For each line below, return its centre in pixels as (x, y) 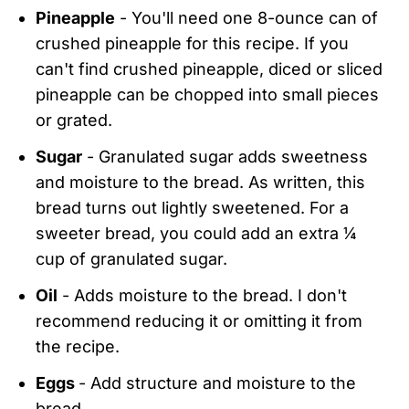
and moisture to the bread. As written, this (201, 182)
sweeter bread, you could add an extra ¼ (196, 233)
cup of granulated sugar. (132, 258)
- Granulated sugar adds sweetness (225, 156)
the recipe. (78, 346)
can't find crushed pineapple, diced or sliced (210, 68)
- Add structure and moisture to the (218, 383)
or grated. (74, 120)
